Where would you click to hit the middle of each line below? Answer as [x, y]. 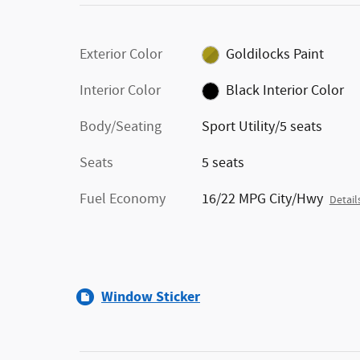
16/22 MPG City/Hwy [262, 199]
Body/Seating [121, 127]
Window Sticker [151, 297]
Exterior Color [121, 55]
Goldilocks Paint [309, 55]
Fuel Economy [123, 199]
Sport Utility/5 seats [262, 127]
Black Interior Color [285, 91]
